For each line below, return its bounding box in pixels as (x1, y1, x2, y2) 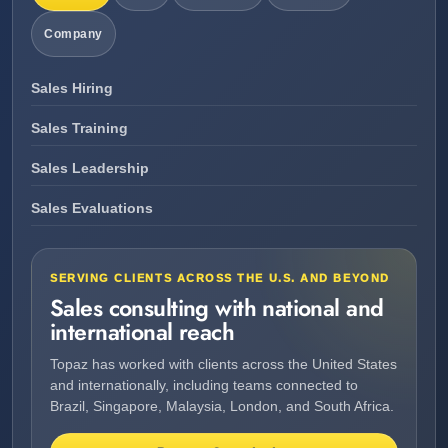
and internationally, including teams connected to (50, 376, 358, 393)
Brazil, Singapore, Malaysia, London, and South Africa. (50, 397, 394, 414)
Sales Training (31, 120, 128, 136)
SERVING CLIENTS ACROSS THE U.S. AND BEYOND (50, 271, 390, 284)
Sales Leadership (31, 160, 149, 176)
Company (44, 26, 103, 41)
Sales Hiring (31, 80, 113, 96)
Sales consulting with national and (50, 290, 384, 325)
